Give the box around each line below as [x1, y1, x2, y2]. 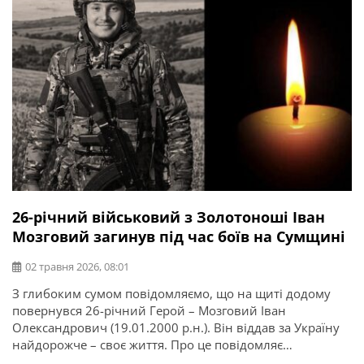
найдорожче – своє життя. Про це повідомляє [12, 336, 283, 353]
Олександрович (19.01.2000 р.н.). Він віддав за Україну [12, 319, 340, 336]
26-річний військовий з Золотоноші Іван [12, 207, 325, 227]
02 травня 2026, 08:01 [25, 259, 129, 275]
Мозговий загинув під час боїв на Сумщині [12, 227, 345, 247]
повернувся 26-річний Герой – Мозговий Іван [12, 302, 286, 319]
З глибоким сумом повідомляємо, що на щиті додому [12, 285, 331, 302]
